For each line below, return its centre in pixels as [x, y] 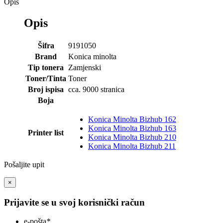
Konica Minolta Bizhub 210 [132, 137]
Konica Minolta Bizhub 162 [132, 119]
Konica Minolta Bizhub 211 [132, 146]
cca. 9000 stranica [96, 90]
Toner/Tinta [46, 79]
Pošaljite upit [24, 165]
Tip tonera [46, 68]
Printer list [46, 133]
